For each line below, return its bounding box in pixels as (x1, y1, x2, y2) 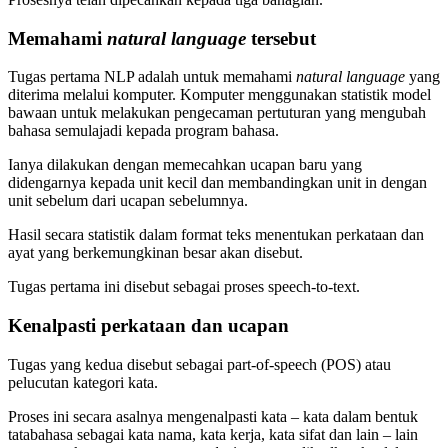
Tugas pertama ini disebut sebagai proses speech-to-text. (8, 278, 360, 296)
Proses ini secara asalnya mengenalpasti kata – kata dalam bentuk (8, 407, 418, 425)
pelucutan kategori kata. (8, 373, 158, 391)
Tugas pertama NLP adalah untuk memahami (8, 68, 296, 86)
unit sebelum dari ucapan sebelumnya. (8, 192, 248, 210)
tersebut (246, 27, 316, 49)
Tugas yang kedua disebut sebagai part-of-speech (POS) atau (8, 355, 391, 373)
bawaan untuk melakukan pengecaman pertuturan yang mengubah (8, 104, 426, 122)
